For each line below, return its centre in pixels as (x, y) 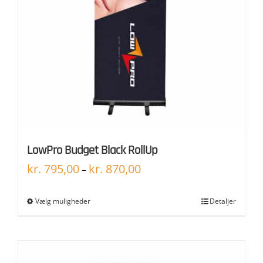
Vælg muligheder (63, 201)
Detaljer (223, 201)
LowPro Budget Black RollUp (92, 150)
